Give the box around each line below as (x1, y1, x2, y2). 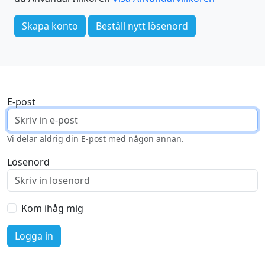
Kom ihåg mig (21, 202, 83, 215)
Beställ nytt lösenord (96, 20, 188, 33)
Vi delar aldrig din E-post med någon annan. (7, 133, 184, 144)
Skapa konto (22, 20, 78, 33)
